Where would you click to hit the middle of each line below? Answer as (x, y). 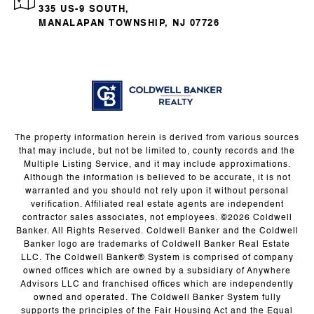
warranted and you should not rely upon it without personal (157, 192)
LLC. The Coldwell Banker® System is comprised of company (157, 258)
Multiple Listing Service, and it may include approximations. (157, 165)
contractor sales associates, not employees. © (125, 218)
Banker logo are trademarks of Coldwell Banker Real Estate (157, 245)
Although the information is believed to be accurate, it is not (157, 178)
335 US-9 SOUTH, (84, 10)
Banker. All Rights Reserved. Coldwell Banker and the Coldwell (157, 232)
